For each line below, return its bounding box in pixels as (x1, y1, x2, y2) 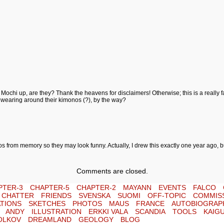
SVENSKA (78, 191, 110, 199)
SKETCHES (28, 199, 65, 207)
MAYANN (123, 183, 151, 191)
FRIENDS (41, 191, 71, 199)
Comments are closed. (76, 167, 148, 175)
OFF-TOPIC (147, 191, 186, 199)
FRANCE (136, 199, 164, 207)
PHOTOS (72, 199, 102, 207)
